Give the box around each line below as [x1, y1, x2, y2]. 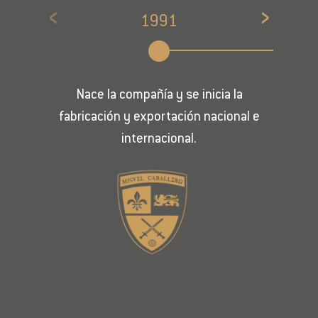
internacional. [121, 133, 197, 146]
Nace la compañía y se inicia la [75, 89, 243, 102]
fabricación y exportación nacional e [58, 111, 260, 124]
